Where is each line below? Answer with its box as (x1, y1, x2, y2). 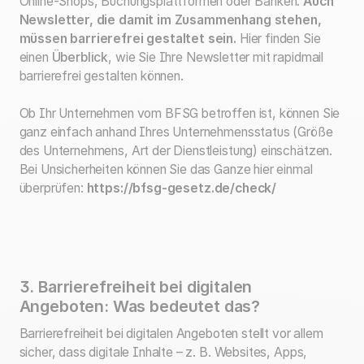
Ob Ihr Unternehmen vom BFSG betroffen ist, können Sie (19, 106, 340, 122)
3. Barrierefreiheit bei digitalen (19, 277, 253, 297)
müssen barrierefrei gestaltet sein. (19, 30, 240, 46)
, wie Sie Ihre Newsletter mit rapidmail (108, 49, 324, 65)
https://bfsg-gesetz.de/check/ (86, 180, 277, 197)
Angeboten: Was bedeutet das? (19, 297, 261, 317)
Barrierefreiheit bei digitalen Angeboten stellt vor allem (19, 326, 323, 342)
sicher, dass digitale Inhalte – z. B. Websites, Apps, (19, 344, 308, 361)
